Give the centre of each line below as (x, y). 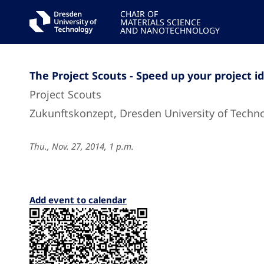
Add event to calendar (78, 200)
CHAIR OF (139, 14)
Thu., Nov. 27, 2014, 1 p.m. (82, 146)
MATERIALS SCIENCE (160, 22)
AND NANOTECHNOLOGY (170, 30)
